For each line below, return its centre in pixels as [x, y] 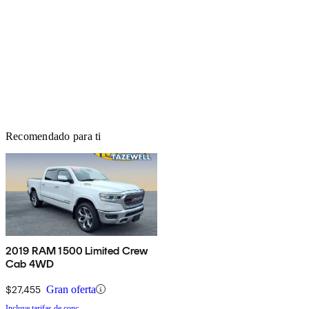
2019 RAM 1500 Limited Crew [77, 250]
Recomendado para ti [53, 136]
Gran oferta [71, 289]
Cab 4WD [30, 263]
